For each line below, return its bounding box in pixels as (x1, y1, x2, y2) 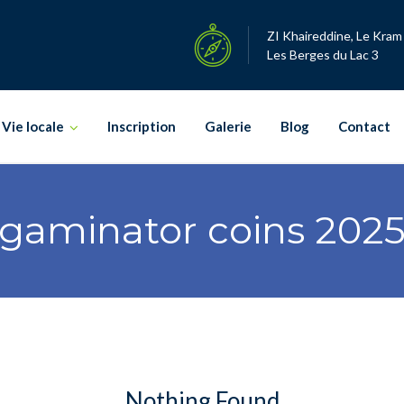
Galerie (205, 118, 252, 134)
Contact (338, 118, 390, 134)
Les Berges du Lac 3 (267, 47, 379, 62)
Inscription (107, 118, 176, 134)
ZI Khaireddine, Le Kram (267, 28, 402, 43)
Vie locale (2, 118, 64, 134)
